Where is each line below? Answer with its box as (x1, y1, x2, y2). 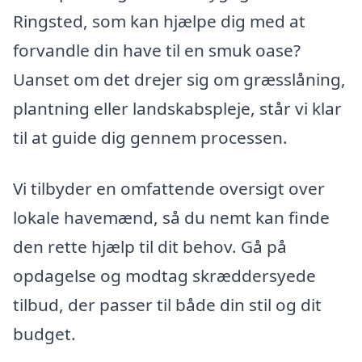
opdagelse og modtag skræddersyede (13, 264, 316, 288)
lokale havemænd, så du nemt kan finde (13, 206, 330, 229)
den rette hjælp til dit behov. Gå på (13, 235, 287, 259)
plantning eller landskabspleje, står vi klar (13, 96, 342, 120)
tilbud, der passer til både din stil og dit (13, 293, 322, 317)
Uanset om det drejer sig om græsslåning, (13, 67, 346, 90)
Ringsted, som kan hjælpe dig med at (13, 9, 305, 32)
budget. (13, 322, 76, 346)
